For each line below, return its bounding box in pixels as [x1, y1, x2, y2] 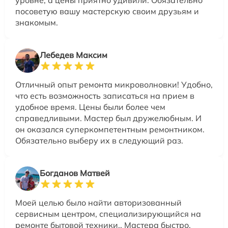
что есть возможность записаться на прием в [15, 91, 194, 101]
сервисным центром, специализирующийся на [15, 209, 201, 219]
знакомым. [15, 17, 58, 28]
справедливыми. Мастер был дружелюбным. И [15, 113, 202, 124]
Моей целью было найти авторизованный [15, 197, 182, 208]
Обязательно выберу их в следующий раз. [15, 135, 183, 146]
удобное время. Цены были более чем [15, 102, 165, 112]
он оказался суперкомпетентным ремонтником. [15, 124, 205, 135]
